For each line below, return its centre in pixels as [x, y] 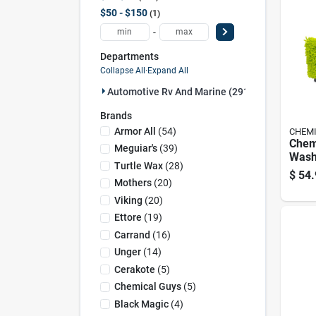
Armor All [135, 131]
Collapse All [122, 71]
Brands [116, 116]
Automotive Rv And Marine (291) [180, 92]
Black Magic [141, 304]
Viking [128, 200]
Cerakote [134, 269]
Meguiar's [135, 148]
